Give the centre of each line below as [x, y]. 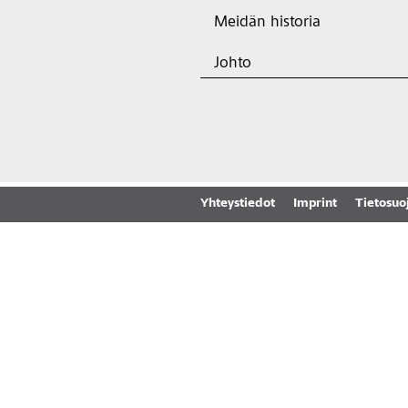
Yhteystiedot [237, 204]
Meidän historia [267, 23]
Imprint [315, 204]
